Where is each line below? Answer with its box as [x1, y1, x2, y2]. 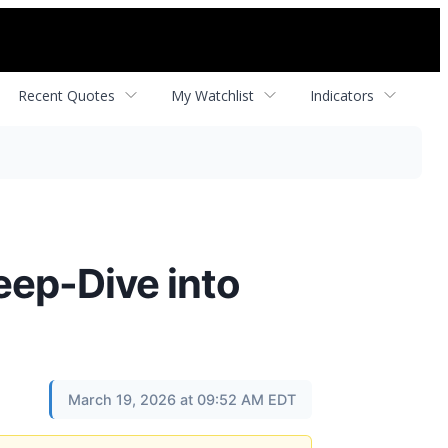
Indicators [310, 85, 374, 105]
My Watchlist [171, 85, 254, 105]
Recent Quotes [18, 85, 115, 105]
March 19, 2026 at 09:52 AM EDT [68, 391, 296, 408]
